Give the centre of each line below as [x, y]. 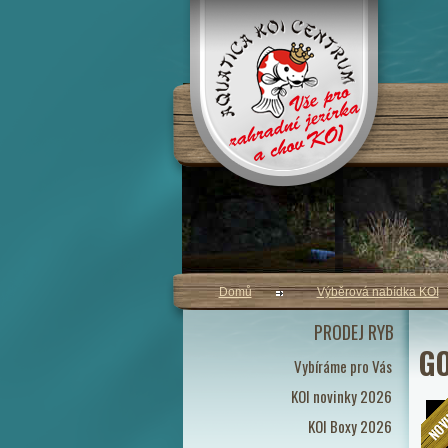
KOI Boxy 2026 [349, 426]
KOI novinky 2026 [341, 396]
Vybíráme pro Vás [342, 366]
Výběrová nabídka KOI [377, 292]
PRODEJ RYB [353, 332]
